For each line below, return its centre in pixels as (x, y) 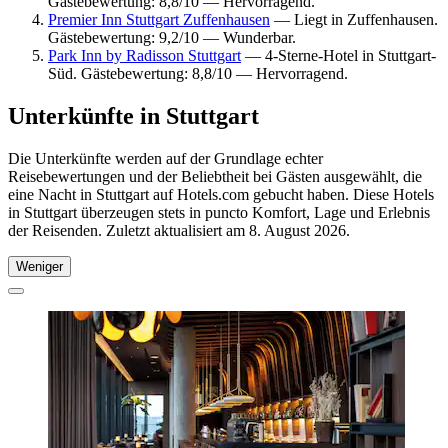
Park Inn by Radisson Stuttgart (144, 55)
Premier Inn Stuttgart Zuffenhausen (159, 19)
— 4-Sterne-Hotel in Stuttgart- (338, 55)
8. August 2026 (297, 230)
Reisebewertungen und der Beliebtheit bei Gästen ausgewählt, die (215, 176)
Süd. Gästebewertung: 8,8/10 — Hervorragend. (198, 73)
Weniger (39, 266)
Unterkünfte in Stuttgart (133, 115)
